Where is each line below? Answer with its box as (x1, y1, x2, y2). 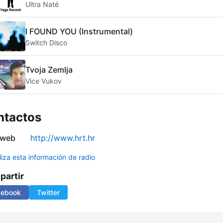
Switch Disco (25, 38, 67, 47)
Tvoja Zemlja (25, 64, 73, 75)
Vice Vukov (25, 76, 62, 85)
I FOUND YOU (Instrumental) (25, 26, 133, 36)
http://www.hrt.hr (30, 133, 95, 143)
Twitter (37, 188, 60, 197)
